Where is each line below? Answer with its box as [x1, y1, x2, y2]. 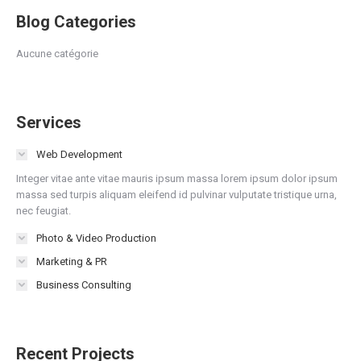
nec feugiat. [16, 205, 71, 217]
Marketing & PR [36, 255, 107, 268]
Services [16, 113, 81, 132]
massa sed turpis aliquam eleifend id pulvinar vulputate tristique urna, [16, 189, 337, 201]
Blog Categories [16, 12, 136, 31]
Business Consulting [36, 279, 131, 291]
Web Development [36, 148, 122, 160]
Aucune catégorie [16, 48, 98, 60]
